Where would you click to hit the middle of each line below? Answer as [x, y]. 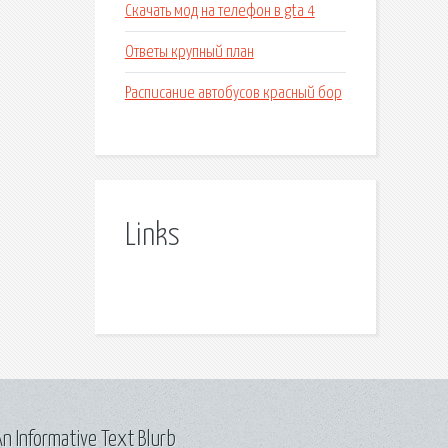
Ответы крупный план [189, 52]
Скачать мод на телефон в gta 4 [219, 11]
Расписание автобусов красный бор [233, 93]
